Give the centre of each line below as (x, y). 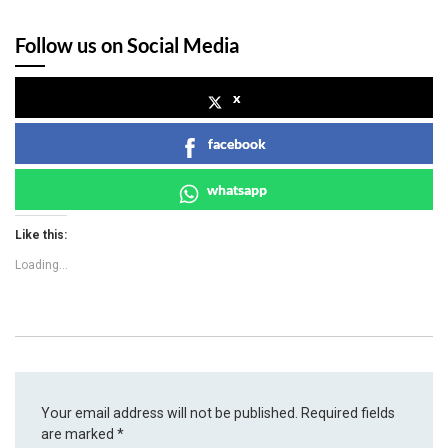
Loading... (41, 265)
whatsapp (237, 190)
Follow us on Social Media (127, 45)
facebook (237, 144)
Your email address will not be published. (170, 412)
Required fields (348, 412)
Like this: (41, 235)
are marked (79, 433)
